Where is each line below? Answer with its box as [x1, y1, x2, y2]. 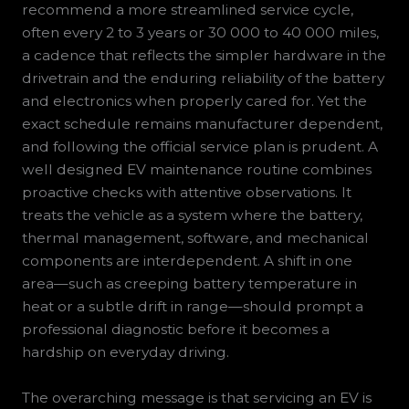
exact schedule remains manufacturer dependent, [21, 115, 383, 133]
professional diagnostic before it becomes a [21, 320, 330, 339]
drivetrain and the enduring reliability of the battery [21, 69, 384, 88]
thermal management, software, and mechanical [21, 229, 369, 247]
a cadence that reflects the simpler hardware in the [21, 47, 386, 65]
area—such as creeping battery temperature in [21, 275, 357, 293]
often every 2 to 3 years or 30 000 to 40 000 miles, [21, 24, 379, 42]
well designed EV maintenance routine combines [21, 161, 372, 179]
